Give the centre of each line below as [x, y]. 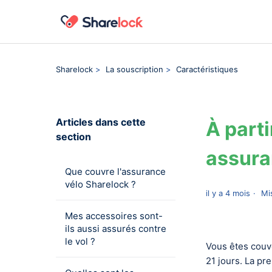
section [73, 137]
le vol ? [80, 241]
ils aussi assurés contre [116, 229]
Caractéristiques [207, 69]
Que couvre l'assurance [115, 172]
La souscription [134, 69]
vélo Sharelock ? [100, 184]
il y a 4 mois [228, 193]
